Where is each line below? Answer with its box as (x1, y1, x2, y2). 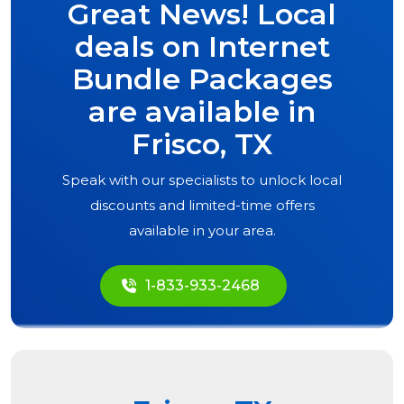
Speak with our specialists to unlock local (62, 171, 342, 189)
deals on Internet (74, 29, 330, 65)
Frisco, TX (132, 126, 272, 162)
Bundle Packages (71, 61, 333, 97)
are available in (88, 94, 316, 130)
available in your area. (128, 222, 276, 240)
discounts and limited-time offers (89, 197, 315, 215)
